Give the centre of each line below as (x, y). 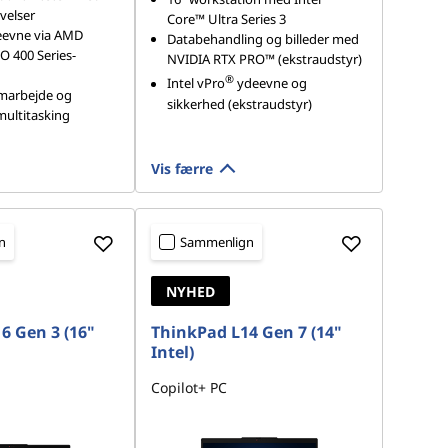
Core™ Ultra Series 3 (227, 19)
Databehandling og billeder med (263, 39)
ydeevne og (271, 83)
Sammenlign (217, 242)
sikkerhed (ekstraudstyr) (240, 103)
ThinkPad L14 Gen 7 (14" (247, 332)
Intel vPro (196, 83)
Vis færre (182, 168)
